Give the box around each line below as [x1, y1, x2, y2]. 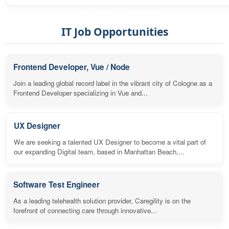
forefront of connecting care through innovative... [13, 205, 157, 215]
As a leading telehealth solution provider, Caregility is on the [13, 195, 191, 205]
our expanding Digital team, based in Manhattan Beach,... [14, 146, 185, 156]
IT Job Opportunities [61, 24, 168, 39]
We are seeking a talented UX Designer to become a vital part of [14, 136, 206, 147]
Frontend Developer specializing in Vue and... [13, 87, 148, 98]
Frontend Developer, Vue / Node [13, 61, 130, 73]
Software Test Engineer [13, 178, 100, 190]
